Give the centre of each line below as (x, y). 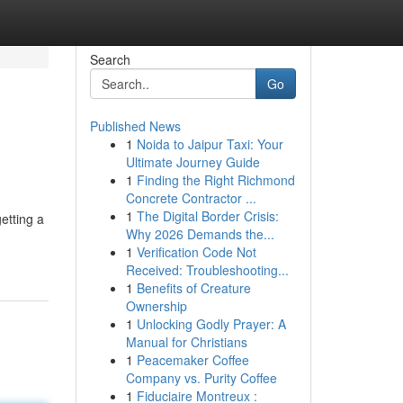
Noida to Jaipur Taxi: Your (210, 144)
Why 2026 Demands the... (200, 234)
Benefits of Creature (193, 288)
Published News (135, 126)
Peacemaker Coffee (193, 360)
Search (110, 59)
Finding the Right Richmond (215, 180)
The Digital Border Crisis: (207, 216)
